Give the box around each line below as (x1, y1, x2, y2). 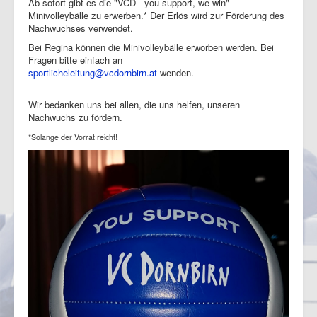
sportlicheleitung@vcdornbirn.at (28, 66, 157, 80)
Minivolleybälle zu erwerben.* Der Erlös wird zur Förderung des (28, 8, 284, 23)
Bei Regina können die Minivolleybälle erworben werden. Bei (28, 40, 274, 54)
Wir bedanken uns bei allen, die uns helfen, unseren (28, 98, 240, 112)
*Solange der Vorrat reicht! (28, 132, 117, 143)
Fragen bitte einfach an (28, 53, 122, 67)
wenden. (157, 66, 194, 80)
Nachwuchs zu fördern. (28, 110, 122, 125)
